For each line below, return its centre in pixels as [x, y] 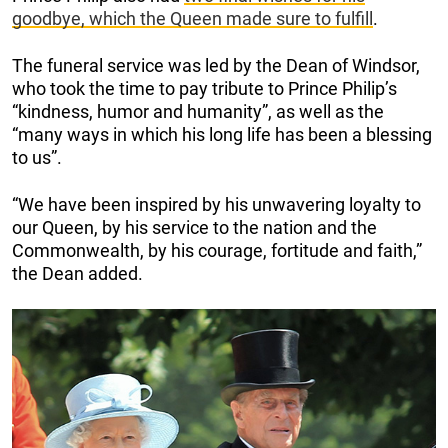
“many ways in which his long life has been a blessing [222, 134]
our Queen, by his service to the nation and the [194, 227]
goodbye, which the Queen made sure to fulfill [192, 18]
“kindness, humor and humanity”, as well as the [198, 111]
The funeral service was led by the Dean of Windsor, [216, 65]
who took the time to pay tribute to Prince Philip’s [204, 88]
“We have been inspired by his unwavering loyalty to [216, 204]
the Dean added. [77, 273]
